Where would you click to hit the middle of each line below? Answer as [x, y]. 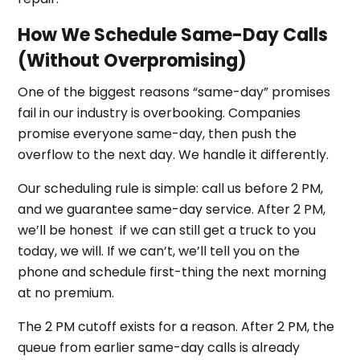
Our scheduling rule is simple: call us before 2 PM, [171, 188]
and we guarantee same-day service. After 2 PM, [172, 209]
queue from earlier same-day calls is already [159, 347]
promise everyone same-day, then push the [157, 133]
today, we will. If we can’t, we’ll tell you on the [159, 251]
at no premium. [66, 292]
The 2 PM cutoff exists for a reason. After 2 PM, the [176, 326]
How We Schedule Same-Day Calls [173, 35]
